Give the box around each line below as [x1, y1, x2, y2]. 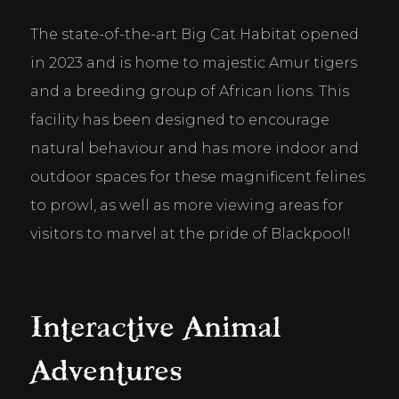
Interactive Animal [29, 305, 281, 349]
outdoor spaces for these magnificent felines [29, 167, 365, 185]
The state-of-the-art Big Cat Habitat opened [29, 25, 359, 43]
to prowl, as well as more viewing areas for [29, 196, 344, 214]
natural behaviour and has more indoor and [29, 139, 359, 157]
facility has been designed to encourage [29, 110, 330, 128]
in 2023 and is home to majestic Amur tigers [29, 53, 357, 71]
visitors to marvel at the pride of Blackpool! [29, 224, 351, 242]
